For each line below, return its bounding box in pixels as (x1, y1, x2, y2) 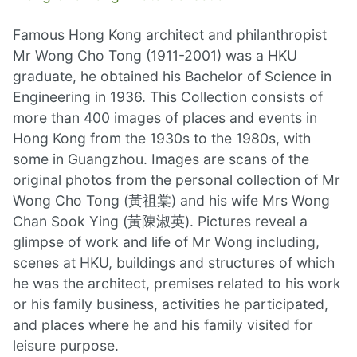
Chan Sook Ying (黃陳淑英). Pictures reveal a (13, 213, 308, 230)
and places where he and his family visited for (13, 316, 313, 334)
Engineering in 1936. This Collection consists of (13, 88, 323, 106)
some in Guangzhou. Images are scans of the (13, 151, 309, 168)
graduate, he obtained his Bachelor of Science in (13, 68, 331, 85)
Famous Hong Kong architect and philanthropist (13, 26, 327, 44)
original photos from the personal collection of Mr (13, 171, 340, 189)
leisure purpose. (13, 337, 119, 355)
